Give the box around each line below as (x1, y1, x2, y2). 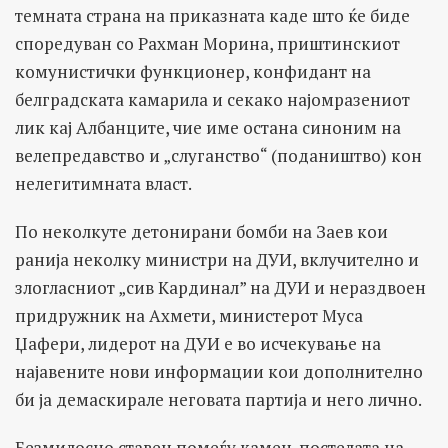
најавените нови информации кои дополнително (15, 359, 423, 383)
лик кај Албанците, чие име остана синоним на (15, 115, 401, 139)
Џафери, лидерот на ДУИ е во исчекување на (15, 331, 381, 355)
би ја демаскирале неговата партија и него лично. (15, 387, 422, 411)
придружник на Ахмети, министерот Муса (15, 303, 363, 327)
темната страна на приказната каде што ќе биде (15, 3, 410, 27)
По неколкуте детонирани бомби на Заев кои (15, 219, 388, 243)
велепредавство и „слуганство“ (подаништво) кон (15, 143, 422, 167)
